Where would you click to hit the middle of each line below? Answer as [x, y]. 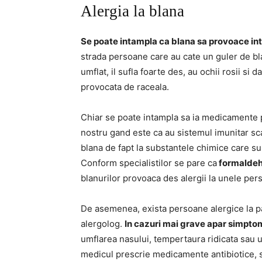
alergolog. [103, 224]
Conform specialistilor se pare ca [149, 163]
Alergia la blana [132, 11]
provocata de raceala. [125, 87]
